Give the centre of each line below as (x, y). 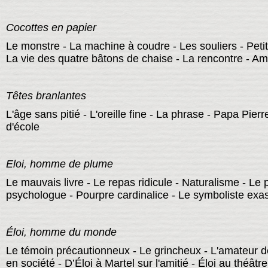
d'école (22, 127)
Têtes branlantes (46, 96)
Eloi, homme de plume (59, 164)
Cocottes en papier (51, 28)
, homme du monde (70, 232)
